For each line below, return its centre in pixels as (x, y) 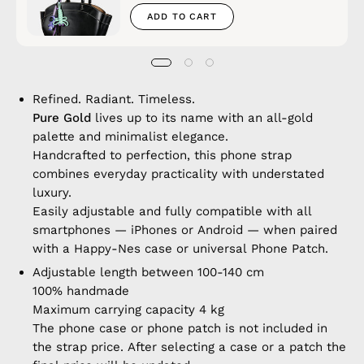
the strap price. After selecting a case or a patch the (189, 347)
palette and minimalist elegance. (130, 137)
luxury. (52, 193)
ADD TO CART (182, 17)
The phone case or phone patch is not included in (180, 329)
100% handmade (81, 291)
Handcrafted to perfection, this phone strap (162, 156)
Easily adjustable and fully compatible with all (172, 212)
